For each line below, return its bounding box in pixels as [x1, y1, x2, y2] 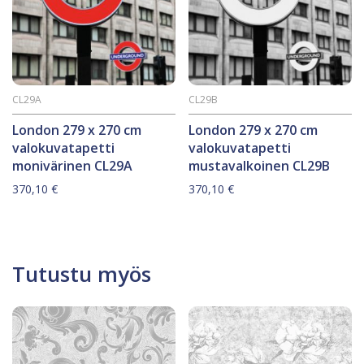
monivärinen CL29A [12, 156, 132, 175]
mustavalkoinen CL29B [188, 156, 331, 175]
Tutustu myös [12, 259, 151, 289]
